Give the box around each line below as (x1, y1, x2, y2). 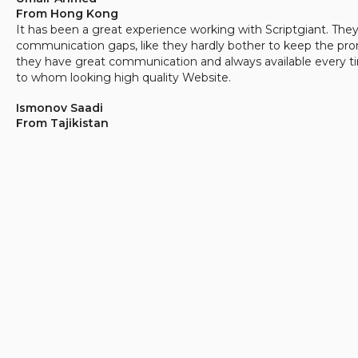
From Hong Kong (16, 6, 118, 21)
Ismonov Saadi (16, 101, 103, 115)
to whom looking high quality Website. (16, 70, 231, 85)
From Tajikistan (16, 116, 109, 130)
